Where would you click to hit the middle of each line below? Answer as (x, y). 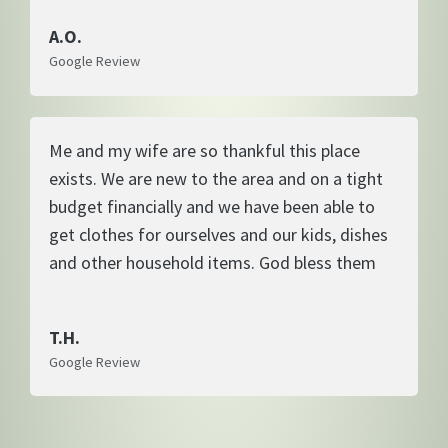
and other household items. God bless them (213, 262)
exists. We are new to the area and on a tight (216, 178)
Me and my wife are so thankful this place (205, 150)
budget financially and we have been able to (212, 206)
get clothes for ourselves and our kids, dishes (219, 234)
